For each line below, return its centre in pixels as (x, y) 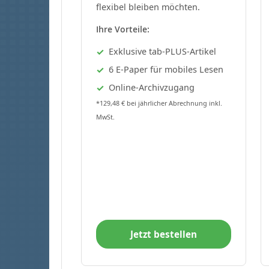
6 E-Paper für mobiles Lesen (166, 69)
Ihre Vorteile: (123, 29)
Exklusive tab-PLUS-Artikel (162, 51)
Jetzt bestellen (164, 234)
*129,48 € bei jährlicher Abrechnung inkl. (159, 103)
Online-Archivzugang (152, 87)
